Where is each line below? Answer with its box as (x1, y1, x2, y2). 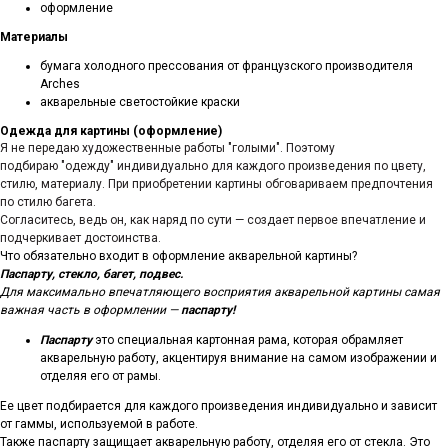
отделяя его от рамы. (40, 369, 161, 383)
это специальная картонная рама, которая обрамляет (92, 333, 403, 347)
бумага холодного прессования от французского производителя (40, 59, 413, 73)
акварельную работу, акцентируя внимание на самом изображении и (40, 351, 437, 365)
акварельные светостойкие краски (40, 95, 240, 109)
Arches (40, 77, 80, 91)
